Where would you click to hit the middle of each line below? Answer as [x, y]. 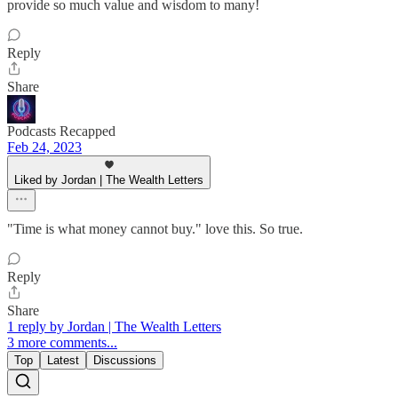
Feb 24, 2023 [44, 147]
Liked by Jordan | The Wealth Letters [109, 179]
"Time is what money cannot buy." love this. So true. [155, 228]
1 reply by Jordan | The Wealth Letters [114, 326]
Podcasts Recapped [61, 131]
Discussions [125, 360]
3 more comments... [62, 342]
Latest [63, 360]
